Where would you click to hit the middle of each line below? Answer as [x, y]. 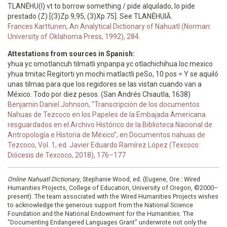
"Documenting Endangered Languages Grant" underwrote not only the [107, 222]
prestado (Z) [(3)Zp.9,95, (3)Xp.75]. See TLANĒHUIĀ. [90, 16]
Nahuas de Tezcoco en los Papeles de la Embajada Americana [107, 115]
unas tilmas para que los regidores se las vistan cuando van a [105, 84]
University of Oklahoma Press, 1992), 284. [74, 36]
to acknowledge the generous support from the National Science [100, 205]
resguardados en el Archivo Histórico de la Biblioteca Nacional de [110, 125]
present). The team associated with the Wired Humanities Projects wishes [113, 196]
